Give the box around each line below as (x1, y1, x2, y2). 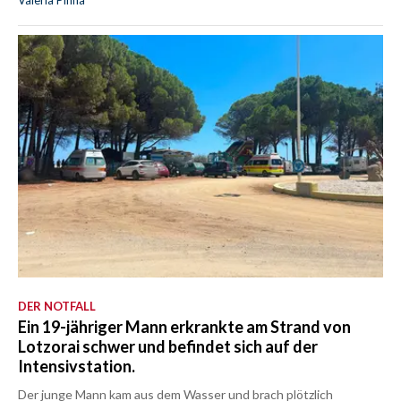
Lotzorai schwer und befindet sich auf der (18, 337, 318, 357)
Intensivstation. (18, 356, 135, 377)
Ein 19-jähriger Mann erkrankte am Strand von (18, 317, 351, 337)
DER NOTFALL (18, 299, 96, 314)
